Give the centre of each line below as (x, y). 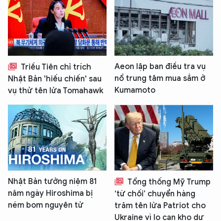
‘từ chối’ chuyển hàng (155, 194)
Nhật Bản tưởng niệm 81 (52, 181)
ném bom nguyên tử (46, 205)
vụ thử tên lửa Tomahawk (55, 91)
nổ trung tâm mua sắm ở (160, 79)
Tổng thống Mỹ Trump (168, 182)
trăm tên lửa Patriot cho (160, 205)
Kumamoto (135, 91)
